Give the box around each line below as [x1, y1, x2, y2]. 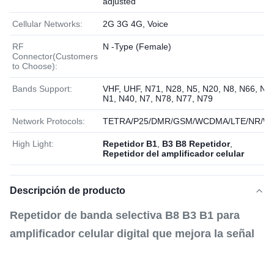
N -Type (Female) [103, 42, 171, 51]
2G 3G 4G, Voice [103, 19, 168, 29]
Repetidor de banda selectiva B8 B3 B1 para [10, 209, 240, 221]
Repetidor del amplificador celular [103, 149, 244, 158]
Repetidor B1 [103, 139, 157, 149]
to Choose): [12, 61, 57, 71]
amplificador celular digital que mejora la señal [10, 228, 254, 240]
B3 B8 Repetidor [162, 139, 230, 149]
